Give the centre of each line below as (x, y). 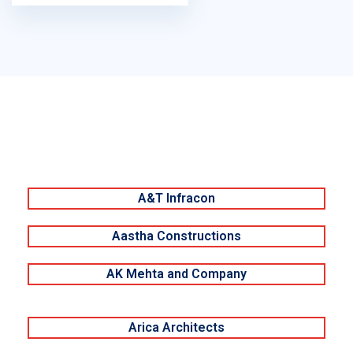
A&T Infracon (176, 199)
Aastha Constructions (176, 236)
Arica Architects (176, 328)
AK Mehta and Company (176, 274)
